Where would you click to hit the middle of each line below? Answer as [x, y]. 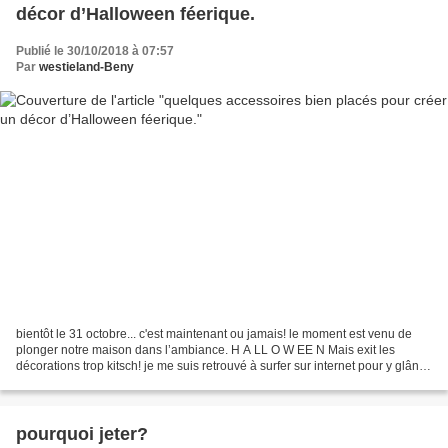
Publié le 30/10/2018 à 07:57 [95, 50]
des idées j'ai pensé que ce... [94, 382]
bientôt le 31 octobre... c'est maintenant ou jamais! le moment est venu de [214, 334]
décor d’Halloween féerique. [135, 13]
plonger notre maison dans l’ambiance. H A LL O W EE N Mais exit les [205, 350]
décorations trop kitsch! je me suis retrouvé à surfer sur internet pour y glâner [223, 366]
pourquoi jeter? [82, 434]
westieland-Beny [86, 66]
